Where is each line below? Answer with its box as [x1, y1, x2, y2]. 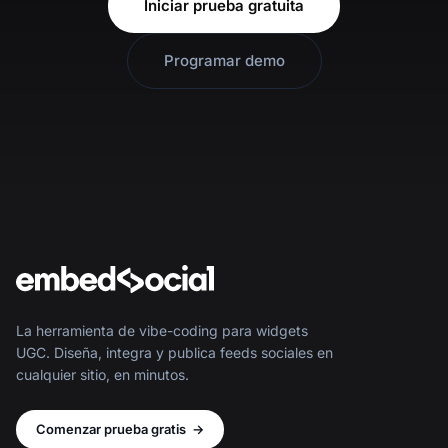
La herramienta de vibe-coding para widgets [16, 321, 308, 339]
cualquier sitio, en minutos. [16, 365, 189, 383]
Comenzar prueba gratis [36, 420, 186, 437]
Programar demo [163, 50, 285, 70]
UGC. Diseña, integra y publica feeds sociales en [16, 343, 333, 361]
